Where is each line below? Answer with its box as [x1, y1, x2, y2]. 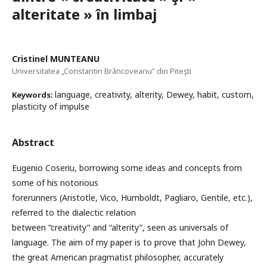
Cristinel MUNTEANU [12, 53, 100, 65]
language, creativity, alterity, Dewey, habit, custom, [55, 89, 254, 101]
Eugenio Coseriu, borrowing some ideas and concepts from [12, 162, 242, 174]
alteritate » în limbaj [12, 4, 157, 24]
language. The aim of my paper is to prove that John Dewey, [12, 237, 246, 249]
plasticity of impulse [12, 101, 89, 113]
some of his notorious [12, 177, 98, 189]
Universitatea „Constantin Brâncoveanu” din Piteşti [12, 66, 191, 77]
